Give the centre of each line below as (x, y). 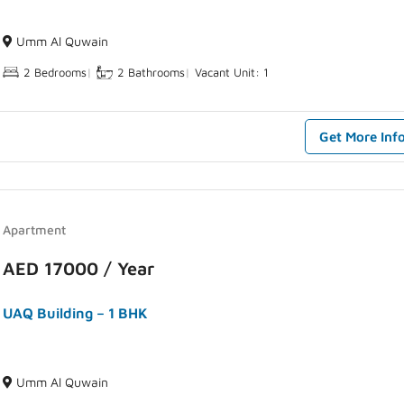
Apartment (35, 229)
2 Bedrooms (55, 72)
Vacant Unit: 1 (232, 72)
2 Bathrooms (151, 72)
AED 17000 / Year (79, 269)
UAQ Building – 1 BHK (76, 313)
